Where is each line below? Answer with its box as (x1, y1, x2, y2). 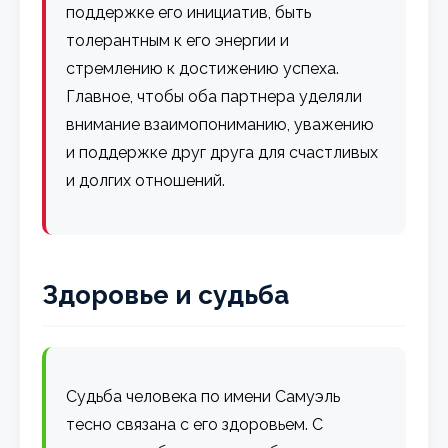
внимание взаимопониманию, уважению (66, 114, 375, 134)
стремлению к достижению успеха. (66, 58, 340, 78)
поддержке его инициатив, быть (66, 2, 312, 22)
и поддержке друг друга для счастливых (66, 142, 379, 162)
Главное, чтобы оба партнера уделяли (66, 86, 363, 106)
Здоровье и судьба (42, 279, 290, 310)
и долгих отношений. (66, 170, 226, 190)
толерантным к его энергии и (66, 30, 290, 50)
